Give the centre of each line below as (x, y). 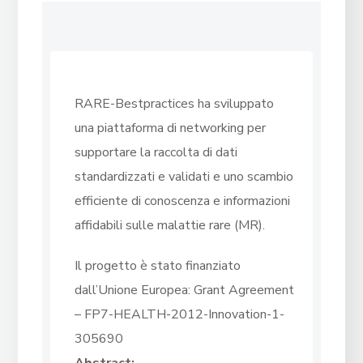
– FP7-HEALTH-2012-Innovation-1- (180, 315)
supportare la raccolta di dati (156, 153)
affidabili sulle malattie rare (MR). (170, 226)
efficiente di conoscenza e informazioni (183, 201)
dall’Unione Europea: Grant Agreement (185, 290)
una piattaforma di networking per (171, 128)
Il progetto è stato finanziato (158, 266)
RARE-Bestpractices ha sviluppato (175, 104)
